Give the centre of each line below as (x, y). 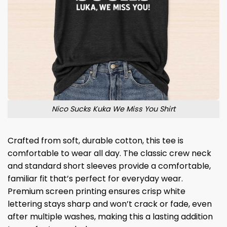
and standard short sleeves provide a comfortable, (109, 166)
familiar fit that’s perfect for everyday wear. (95, 178)
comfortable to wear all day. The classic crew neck (109, 153)
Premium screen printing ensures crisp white (97, 191)
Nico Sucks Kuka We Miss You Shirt (113, 109)
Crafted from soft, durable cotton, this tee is (96, 140)
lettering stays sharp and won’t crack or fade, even (110, 204)
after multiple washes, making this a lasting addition (110, 216)
